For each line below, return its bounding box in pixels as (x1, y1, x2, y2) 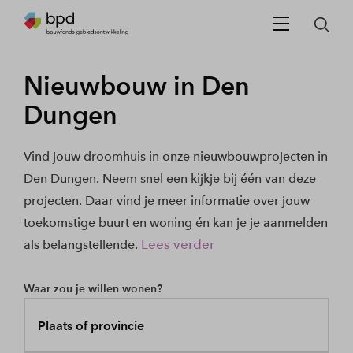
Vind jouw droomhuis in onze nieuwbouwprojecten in (24, 149, 328, 164)
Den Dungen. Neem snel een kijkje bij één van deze (24, 171, 316, 186)
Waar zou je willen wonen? (24, 281, 162, 295)
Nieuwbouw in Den (24, 70, 250, 101)
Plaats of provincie (37, 318, 144, 333)
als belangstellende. (24, 237, 138, 252)
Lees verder (141, 236, 214, 252)
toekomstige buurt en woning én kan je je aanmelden (24, 215, 328, 230)
